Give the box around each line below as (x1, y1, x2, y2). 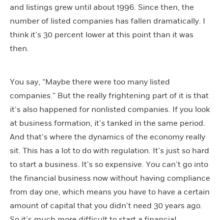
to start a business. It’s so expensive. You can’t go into (10, 159, 208, 169)
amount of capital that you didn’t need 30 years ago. (10, 200, 202, 211)
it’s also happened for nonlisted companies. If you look (10, 104, 210, 114)
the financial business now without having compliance (10, 173, 210, 183)
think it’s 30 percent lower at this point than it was (10, 29, 193, 40)
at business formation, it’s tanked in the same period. (10, 118, 205, 128)
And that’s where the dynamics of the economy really (10, 132, 205, 142)
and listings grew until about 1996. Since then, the (10, 2, 194, 12)
